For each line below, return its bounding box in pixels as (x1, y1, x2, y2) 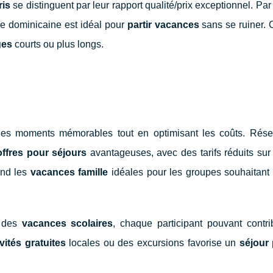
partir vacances (127, 19, 199, 30)
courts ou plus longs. (12, 38, 104, 49)
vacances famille (30, 166, 108, 177)
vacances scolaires (21, 218, 113, 229)
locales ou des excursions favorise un (65, 237, 239, 248)
